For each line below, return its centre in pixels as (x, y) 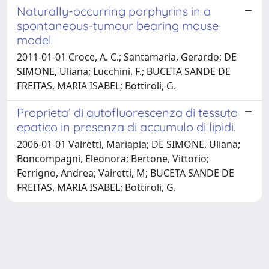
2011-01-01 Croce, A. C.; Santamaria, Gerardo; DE (127, 57)
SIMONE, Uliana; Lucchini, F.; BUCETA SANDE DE (124, 71)
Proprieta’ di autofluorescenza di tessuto (127, 112)
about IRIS (127, 258)
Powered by (34, 258)
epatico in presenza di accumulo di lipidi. (126, 127)
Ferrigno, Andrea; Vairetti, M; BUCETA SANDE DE (125, 173)
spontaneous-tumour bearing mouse (118, 25)
